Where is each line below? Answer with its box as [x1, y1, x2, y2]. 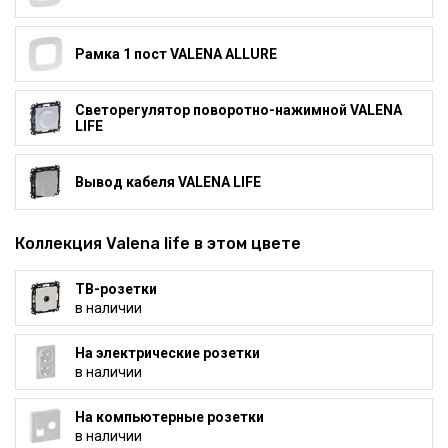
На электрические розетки [74, 344, 260, 361]
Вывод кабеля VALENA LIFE [74, 174, 261, 191]
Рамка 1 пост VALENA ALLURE [74, 46, 277, 63]
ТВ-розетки [74, 280, 157, 297]
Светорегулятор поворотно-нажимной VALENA [74, 102, 402, 119]
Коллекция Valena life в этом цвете [15, 234, 301, 254]
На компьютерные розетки [74, 408, 264, 425]
